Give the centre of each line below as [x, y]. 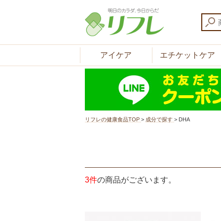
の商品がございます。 [137, 180]
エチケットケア [188, 55]
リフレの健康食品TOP [112, 119]
